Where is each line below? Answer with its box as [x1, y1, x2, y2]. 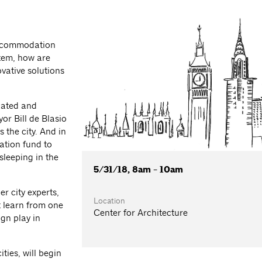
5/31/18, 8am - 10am [94, 163, 184, 175]
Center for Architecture [94, 206, 188, 218]
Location [94, 195, 126, 206]
